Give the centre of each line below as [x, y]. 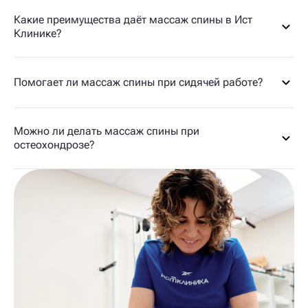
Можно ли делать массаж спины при [107, 131]
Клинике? [38, 33]
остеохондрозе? [54, 145]
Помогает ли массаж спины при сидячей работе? [139, 82]
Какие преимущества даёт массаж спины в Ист [133, 20]
